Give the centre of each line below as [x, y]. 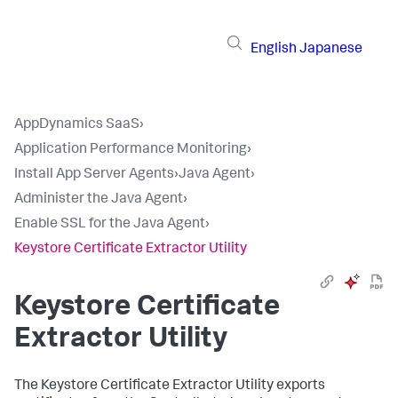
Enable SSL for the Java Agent [110, 225]
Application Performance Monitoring [131, 150]
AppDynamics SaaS [77, 125]
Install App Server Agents [94, 175]
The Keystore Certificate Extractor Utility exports [170, 386]
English [274, 49]
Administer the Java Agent [99, 200]
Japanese [331, 49]
